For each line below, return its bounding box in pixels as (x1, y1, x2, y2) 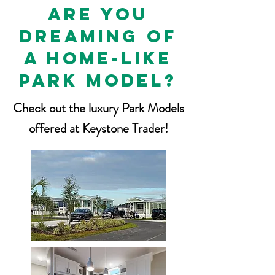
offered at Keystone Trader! (28, 119, 168, 137)
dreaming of (19, 25, 177, 47)
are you (48, 3, 149, 25)
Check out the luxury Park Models (12, 99, 184, 117)
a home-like (24, 47, 172, 69)
